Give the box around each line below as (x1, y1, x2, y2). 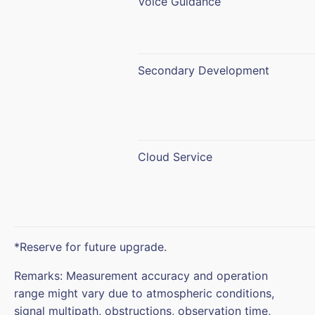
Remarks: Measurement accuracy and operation (14, 268, 268, 283)
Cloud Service (138, 149, 212, 164)
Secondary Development (138, 63, 269, 77)
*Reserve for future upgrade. (14, 239, 167, 254)
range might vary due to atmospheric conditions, (14, 285, 274, 300)
